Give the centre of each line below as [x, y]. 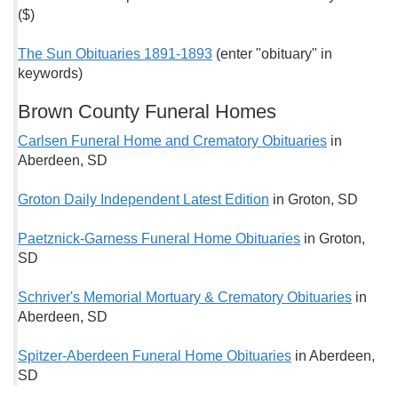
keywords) [50, 73]
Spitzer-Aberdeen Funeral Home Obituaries [155, 356]
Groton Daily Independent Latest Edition [143, 199]
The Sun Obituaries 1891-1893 [115, 54]
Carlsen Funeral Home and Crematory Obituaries [172, 141]
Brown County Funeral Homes [147, 111]
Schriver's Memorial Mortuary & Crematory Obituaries [185, 297]
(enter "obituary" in [274, 54]
